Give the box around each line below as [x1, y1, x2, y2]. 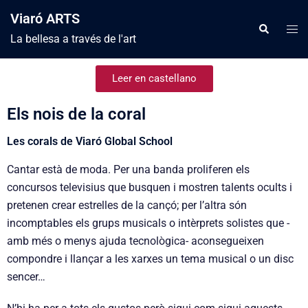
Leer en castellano [111, 72, 197, 85]
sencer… [7, 270, 45, 283]
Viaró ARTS [10, 10, 80, 27]
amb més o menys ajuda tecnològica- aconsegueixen [7, 234, 264, 247]
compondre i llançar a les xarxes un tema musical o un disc [7, 252, 294, 265]
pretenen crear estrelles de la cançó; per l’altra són [7, 199, 247, 212]
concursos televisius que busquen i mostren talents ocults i [7, 181, 292, 194]
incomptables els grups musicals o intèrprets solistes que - [7, 217, 289, 230]
